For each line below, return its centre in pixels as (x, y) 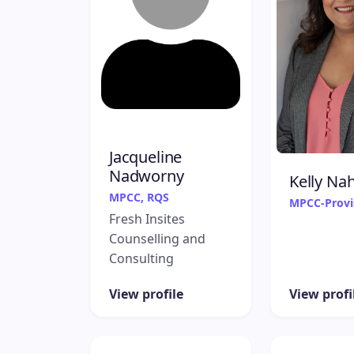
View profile (146, 294)
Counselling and (157, 238)
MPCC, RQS (139, 197)
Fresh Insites (147, 218)
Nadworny (147, 175)
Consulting (141, 258)
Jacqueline (146, 156)
